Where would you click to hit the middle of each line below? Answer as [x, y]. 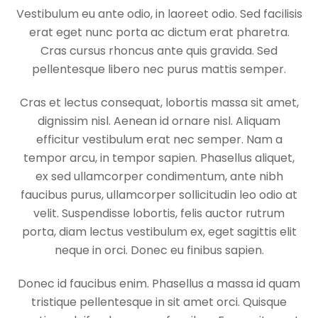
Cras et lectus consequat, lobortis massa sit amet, [159, 103]
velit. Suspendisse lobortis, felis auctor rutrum [159, 214]
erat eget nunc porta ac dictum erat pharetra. [159, 33]
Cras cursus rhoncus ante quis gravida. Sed [159, 51]
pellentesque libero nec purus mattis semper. [159, 70]
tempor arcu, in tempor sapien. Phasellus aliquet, [159, 158]
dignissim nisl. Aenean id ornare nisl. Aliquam [159, 121]
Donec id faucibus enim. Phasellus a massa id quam [159, 283]
